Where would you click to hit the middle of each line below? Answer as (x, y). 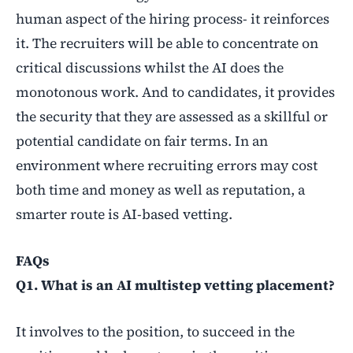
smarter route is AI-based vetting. (124, 214)
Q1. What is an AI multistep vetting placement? (175, 285)
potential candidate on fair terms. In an (142, 141)
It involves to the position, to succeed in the (155, 331)
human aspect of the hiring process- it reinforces (173, 19)
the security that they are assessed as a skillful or (172, 116)
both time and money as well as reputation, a (160, 190)
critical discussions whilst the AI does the (150, 67)
